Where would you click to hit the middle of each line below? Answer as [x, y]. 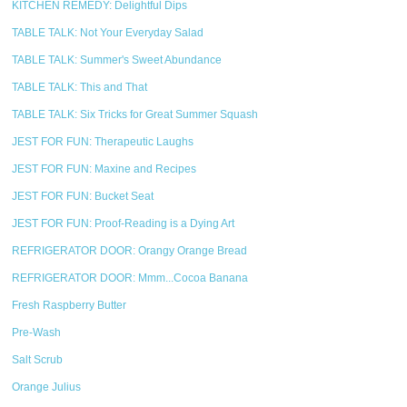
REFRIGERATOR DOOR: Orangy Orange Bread [130, 251]
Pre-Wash [37, 333]
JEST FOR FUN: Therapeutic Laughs [103, 142]
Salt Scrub [38, 360]
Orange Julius [47, 387]
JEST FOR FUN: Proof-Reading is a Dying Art [124, 223]
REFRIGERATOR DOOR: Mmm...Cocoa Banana [130, 278]
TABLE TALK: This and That [80, 87]
